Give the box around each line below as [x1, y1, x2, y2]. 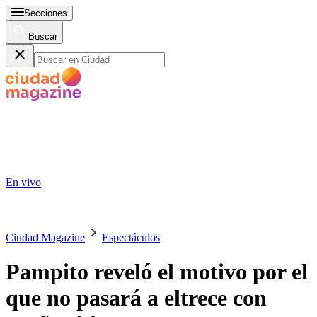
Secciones [24, 8, 67, 18]
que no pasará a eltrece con [6, 285, 267, 311]
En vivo [6, 176, 41, 188]
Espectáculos [102, 231, 160, 243]
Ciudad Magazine [6, 231, 85, 243]
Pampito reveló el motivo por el [6, 259, 308, 285]
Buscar [28, 31, 57, 42]
